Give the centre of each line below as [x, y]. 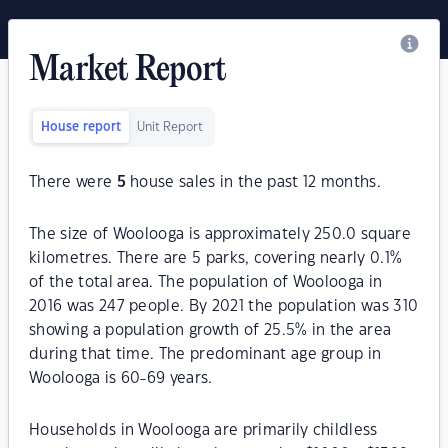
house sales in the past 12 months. [253, 182]
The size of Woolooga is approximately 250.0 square [220, 234]
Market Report [128, 71]
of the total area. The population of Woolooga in [206, 282]
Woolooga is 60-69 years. [121, 378]
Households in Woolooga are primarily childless [203, 430]
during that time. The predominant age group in [205, 354]
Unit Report [170, 127]
